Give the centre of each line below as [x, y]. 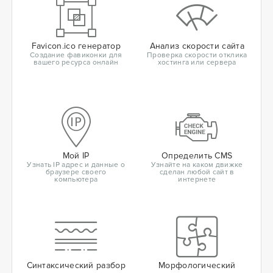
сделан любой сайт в [197, 172]
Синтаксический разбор [76, 265]
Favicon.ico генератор [76, 46]
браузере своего [76, 172]
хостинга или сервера [197, 62]
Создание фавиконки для [76, 55]
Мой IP [76, 156]
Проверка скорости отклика [197, 55]
